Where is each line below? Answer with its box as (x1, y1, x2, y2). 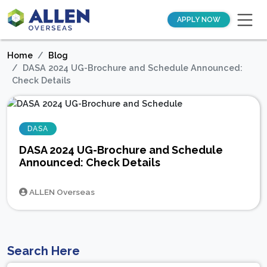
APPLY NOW (177, 15, 221, 24)
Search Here (7, 243, 80, 258)
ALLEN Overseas (27, 187, 95, 197)
